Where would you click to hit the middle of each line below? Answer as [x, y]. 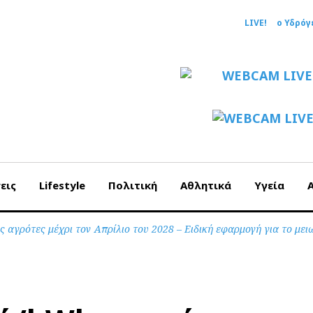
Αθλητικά [206, 185]
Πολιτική [133, 185]
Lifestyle [62, 185]
